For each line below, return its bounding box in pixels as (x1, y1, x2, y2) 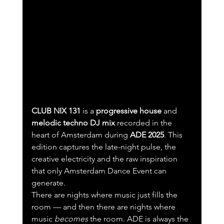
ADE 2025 (129, 130, 164, 140)
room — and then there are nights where (31, 202, 177, 212)
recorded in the (114, 118, 174, 128)
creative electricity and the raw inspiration (31, 154, 179, 164)
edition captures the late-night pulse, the (31, 142, 178, 152)
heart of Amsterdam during (31, 130, 130, 140)
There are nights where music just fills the (31, 190, 179, 200)
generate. (31, 178, 65, 188)
